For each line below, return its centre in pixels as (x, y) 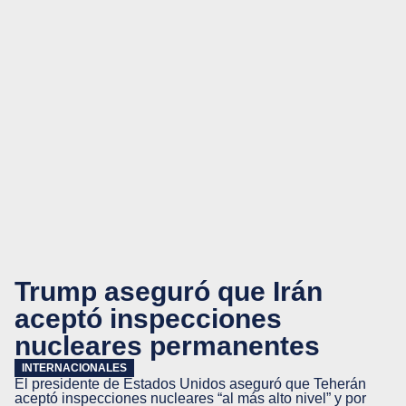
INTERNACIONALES (74, 368)
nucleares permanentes (167, 345)
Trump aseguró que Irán (169, 291)
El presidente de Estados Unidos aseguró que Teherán (190, 384)
